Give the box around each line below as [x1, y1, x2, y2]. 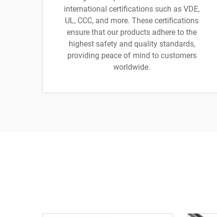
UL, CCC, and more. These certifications [65, 16, 199, 25]
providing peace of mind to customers [67, 51, 197, 60]
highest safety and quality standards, [68, 39, 195, 48]
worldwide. [113, 62, 150, 72]
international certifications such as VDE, [64, 4, 200, 14]
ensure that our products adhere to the [67, 28, 197, 37]
